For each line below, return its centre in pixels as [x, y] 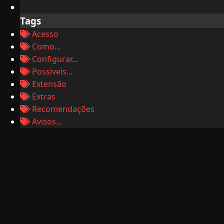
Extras [43, 96]
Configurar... [54, 59]
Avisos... [46, 121]
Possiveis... [51, 71]
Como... [45, 46]
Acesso [44, 34]
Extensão [48, 84]
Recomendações [62, 109]
